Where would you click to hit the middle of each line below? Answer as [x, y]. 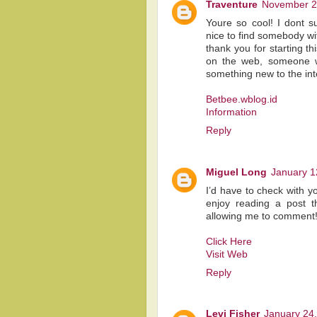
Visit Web [227, 254]
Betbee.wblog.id [242, 99]
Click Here [229, 241]
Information [231, 112]
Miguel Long [236, 172]
